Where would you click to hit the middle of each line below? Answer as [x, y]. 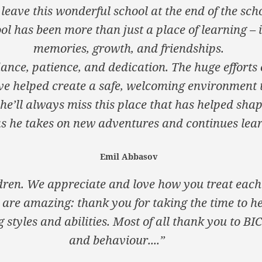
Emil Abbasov [129, 157]
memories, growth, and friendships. [129, 49]
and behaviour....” [117, 240]
